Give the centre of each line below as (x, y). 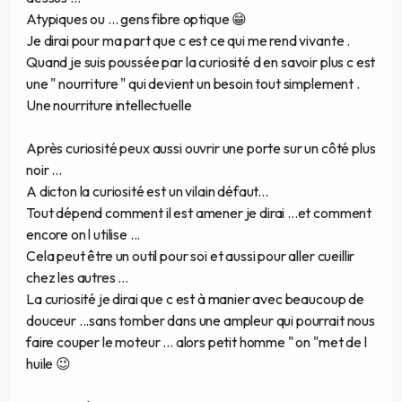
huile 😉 (48, 364)
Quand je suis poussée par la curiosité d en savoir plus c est (201, 62)
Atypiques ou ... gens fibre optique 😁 (137, 19)
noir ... (44, 170)
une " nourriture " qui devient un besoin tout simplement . (193, 84)
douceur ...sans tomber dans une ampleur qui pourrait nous (201, 321)
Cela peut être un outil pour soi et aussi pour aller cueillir (191, 256)
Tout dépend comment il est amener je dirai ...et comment (199, 213)
